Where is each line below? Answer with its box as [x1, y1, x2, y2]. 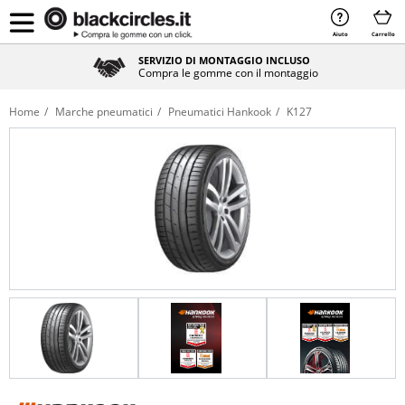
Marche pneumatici [55, 104, 153, 119]
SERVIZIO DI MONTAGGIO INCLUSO [138, 52, 310, 67]
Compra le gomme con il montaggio [138, 64, 318, 80]
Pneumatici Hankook [168, 104, 271, 119]
